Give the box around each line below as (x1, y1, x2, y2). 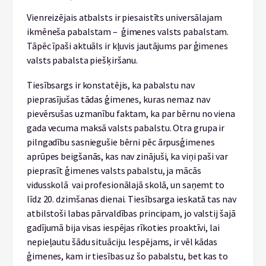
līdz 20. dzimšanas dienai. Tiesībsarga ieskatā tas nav (27, 193, 236, 205)
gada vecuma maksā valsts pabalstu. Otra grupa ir (27, 122, 225, 134)
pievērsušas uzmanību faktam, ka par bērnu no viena (27, 107, 235, 119)
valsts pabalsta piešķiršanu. (27, 54, 138, 66)
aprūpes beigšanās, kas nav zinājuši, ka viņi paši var (27, 150, 228, 162)
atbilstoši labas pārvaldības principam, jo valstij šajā (27, 207, 236, 219)
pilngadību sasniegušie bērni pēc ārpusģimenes (27, 136, 215, 148)
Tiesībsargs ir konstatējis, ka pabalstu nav (27, 79, 195, 91)
